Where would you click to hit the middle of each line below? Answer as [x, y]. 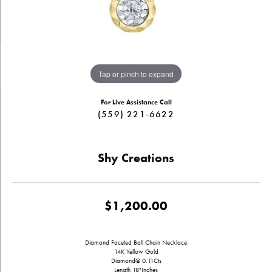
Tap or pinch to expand [136, 73]
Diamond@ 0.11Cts [136, 261]
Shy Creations [136, 158]
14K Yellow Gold [136, 252]
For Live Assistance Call [136, 102]
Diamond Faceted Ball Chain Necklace [136, 243]
